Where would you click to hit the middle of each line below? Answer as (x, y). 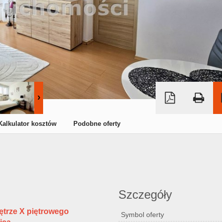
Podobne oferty (97, 124)
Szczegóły (145, 194)
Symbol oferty (142, 215)
